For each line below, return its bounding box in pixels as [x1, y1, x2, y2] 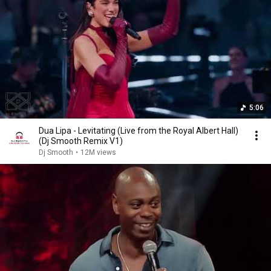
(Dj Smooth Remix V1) [39, 136, 123, 146]
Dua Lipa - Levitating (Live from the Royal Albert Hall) [39, 126, 238, 135]
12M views [80, 148, 116, 157]
